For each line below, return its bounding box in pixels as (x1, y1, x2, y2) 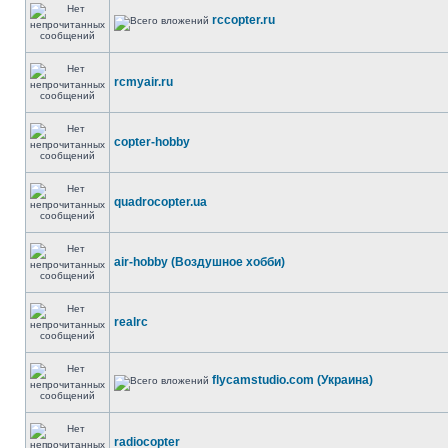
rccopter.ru (212, 13, 275, 27)
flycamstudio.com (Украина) (212, 373, 373, 387)
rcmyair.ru (114, 75, 173, 89)
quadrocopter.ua (114, 195, 207, 209)
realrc (114, 315, 148, 329)
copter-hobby (114, 135, 190, 149)
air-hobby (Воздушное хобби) (114, 255, 285, 269)
